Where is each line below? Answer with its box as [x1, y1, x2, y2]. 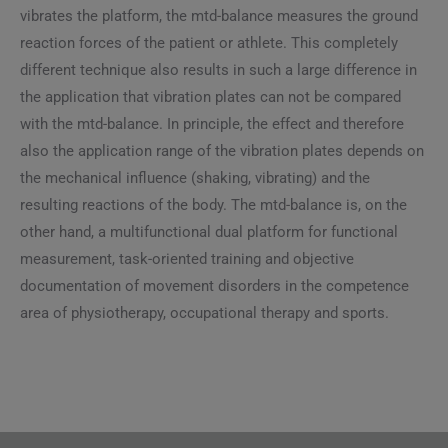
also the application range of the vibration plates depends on [20, 142, 424, 160]
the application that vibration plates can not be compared [20, 88, 401, 106]
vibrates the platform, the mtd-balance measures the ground [20, 7, 418, 25]
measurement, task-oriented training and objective [20, 250, 354, 268]
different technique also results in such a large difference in [20, 61, 417, 79]
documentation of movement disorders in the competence [20, 277, 409, 295]
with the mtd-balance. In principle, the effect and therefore [20, 115, 404, 133]
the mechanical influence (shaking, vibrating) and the [20, 169, 370, 187]
